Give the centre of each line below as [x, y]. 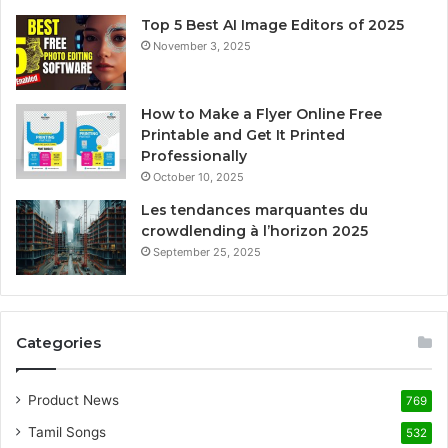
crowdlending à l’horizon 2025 [254, 230]
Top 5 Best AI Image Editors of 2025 [272, 24]
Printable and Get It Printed [243, 134]
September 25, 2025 [207, 251]
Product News [73, 399]
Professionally [194, 155]
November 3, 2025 [202, 45]
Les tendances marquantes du [254, 209]
